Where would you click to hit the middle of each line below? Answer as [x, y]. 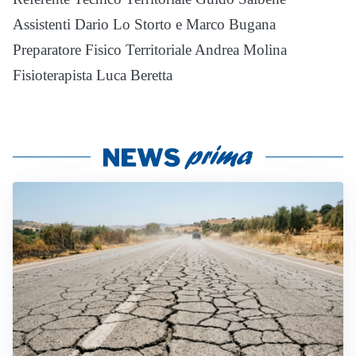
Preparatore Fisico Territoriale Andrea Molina [150, 49]
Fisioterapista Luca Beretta [93, 75]
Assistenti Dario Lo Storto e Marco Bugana [144, 24]
